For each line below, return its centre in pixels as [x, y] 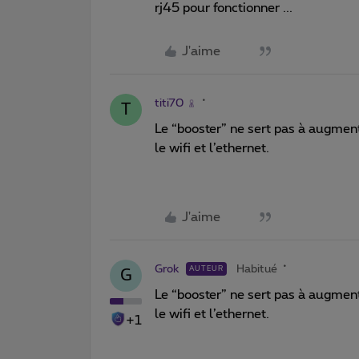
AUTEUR [206, 268]
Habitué [257, 269]
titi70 [169, 103]
